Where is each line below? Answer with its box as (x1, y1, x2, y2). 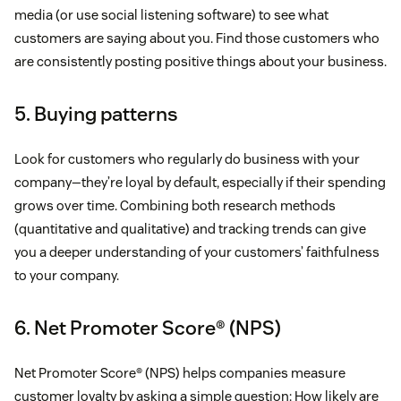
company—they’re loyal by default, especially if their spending (14, 173, 386, 191)
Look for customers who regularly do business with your (14, 149, 360, 167)
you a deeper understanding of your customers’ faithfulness (14, 243, 380, 260)
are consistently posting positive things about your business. (14, 52, 387, 70)
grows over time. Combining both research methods (14, 196, 336, 214)
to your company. (14, 266, 119, 284)
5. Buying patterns (14, 100, 178, 126)
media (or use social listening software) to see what (14, 5, 328, 23)
